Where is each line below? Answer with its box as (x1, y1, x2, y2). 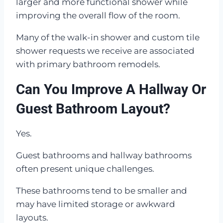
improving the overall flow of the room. (16, 10, 180, 21)
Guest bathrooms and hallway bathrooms (16, 150, 192, 161)
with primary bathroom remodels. (16, 59, 160, 70)
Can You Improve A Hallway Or (16, 81, 206, 98)
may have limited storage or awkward (16, 199, 175, 210)
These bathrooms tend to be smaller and (16, 186, 187, 196)
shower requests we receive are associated (16, 46, 195, 56)
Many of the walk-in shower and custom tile (16, 32, 200, 43)
